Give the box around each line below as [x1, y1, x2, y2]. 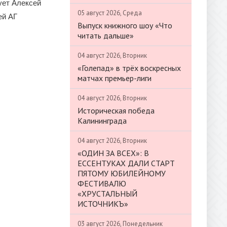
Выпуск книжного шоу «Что [78, 20, 172, 30]
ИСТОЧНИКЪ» [78, 198, 128, 209]
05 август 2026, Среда [78, 8, 142, 17]
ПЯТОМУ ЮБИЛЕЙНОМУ [78, 168, 166, 178]
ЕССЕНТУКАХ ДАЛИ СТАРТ [78, 158, 175, 168]
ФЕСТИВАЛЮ [78, 178, 126, 188]
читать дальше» [78, 30, 134, 41]
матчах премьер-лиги [78, 72, 152, 83]
